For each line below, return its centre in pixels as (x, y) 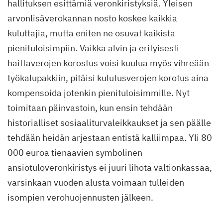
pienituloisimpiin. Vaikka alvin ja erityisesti (93, 48)
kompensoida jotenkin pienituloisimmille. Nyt (99, 93)
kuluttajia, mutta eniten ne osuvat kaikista (91, 33)
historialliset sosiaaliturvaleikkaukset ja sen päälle (109, 123)
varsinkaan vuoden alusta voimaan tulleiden (96, 183)
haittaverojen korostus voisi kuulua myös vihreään (108, 63)
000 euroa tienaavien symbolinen (75, 153)
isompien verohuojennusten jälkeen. (81, 198)
